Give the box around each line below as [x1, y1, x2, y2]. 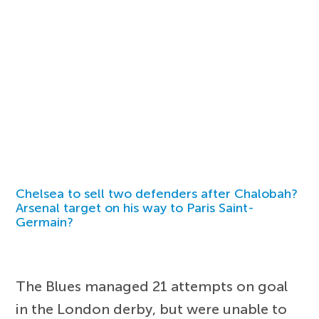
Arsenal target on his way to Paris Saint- [16, 200, 255, 216]
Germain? [16, 214, 74, 231]
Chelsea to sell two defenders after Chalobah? [16, 186, 298, 202]
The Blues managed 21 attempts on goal [16, 278, 288, 296]
